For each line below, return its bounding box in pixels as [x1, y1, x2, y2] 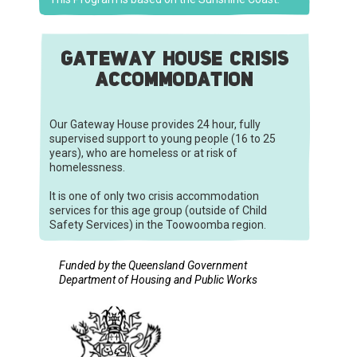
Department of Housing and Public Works [59, 273, 257, 286]
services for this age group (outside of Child [49, 203, 268, 217]
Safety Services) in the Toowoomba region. [49, 218, 267, 231]
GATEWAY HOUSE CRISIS [61, 41, 288, 65]
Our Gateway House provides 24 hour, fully [49, 117, 261, 131]
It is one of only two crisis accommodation [49, 189, 260, 202]
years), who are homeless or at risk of [49, 146, 238, 159]
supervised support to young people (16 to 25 [49, 131, 277, 145]
